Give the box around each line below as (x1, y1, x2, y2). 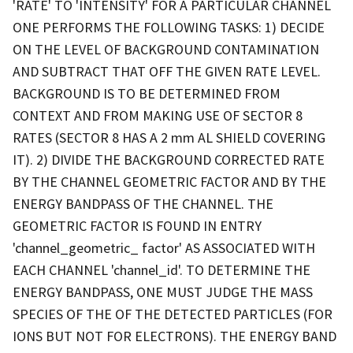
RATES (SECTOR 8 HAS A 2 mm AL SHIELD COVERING (13, 128, 325, 147)
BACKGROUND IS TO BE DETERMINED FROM (13, 84, 281, 102)
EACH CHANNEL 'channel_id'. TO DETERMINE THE (13, 260, 310, 279)
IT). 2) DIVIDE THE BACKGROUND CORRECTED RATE (13, 150, 325, 169)
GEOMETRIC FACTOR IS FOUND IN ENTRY (13, 216, 262, 235)
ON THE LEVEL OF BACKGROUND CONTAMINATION (13, 39, 319, 58)
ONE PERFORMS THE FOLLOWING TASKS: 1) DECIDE (13, 17, 325, 36)
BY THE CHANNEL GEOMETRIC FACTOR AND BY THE (13, 172, 326, 191)
